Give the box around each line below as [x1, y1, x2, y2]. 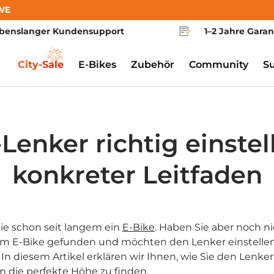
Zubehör [131, 59, 174, 70]
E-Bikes [78, 59, 116, 70]
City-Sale [18, 59, 64, 70]
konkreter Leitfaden [12, 160, 262, 190]
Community [189, 59, 248, 70]
